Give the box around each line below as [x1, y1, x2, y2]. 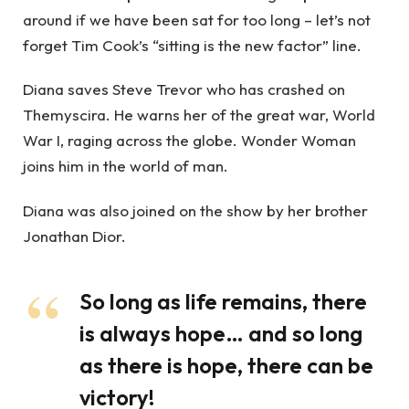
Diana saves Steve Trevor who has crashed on [23, 79, 345, 100]
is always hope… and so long [79, 320, 362, 348]
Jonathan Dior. [23, 225, 126, 246]
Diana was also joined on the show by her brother [23, 200, 368, 220]
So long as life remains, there [79, 288, 367, 316]
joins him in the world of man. [23, 156, 228, 176]
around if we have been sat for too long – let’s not [23, 10, 371, 30]
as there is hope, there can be [79, 351, 373, 380]
